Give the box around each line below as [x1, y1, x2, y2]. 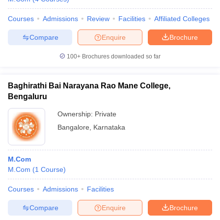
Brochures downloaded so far [81, 53, 161, 60]
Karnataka [93, 123, 125, 131]
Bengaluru [8, 92, 47, 101]
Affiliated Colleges [154, 15, 210, 23]
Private [95, 110, 116, 118]
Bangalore [57, 123, 89, 131]
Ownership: [57, 110, 95, 118]
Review [87, 15, 110, 23]
